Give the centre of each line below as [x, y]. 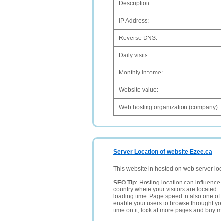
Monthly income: [141, 73]
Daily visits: [134, 55]
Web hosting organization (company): [169, 107]
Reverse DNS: [138, 38]
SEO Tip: [126, 183]
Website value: [139, 90]
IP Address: [134, 21]
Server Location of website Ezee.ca [163, 152]
